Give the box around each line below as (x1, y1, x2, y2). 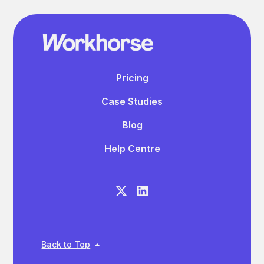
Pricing (115, 71, 148, 84)
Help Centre (104, 142, 160, 154)
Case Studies (101, 95, 163, 107)
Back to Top (41, 239, 91, 249)
